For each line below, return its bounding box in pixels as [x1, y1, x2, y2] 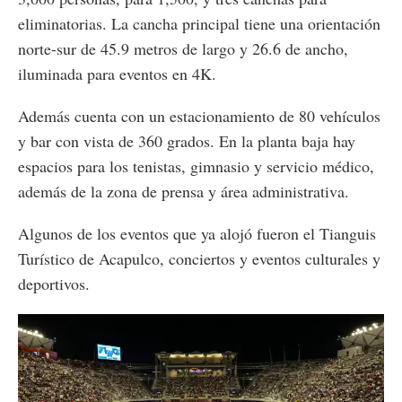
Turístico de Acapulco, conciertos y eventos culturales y [18, 247, 380, 269]
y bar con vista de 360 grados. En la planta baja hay [18, 129, 355, 152]
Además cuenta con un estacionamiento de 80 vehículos [18, 104, 380, 127]
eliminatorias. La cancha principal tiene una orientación [18, 12, 380, 34]
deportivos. [18, 272, 90, 294]
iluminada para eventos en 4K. [18, 62, 216, 84]
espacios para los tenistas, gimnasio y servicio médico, [18, 154, 374, 177]
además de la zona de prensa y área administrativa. [18, 179, 349, 202]
